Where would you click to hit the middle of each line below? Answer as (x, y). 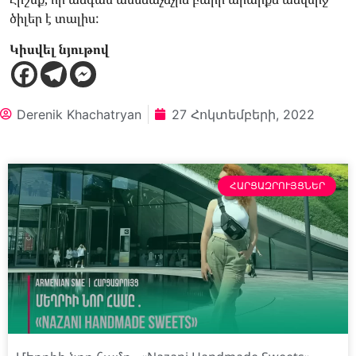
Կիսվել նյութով (59, 49)
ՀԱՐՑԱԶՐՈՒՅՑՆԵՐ (277, 185)
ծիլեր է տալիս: (54, 19)
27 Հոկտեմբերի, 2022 (243, 114)
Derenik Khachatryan (79, 114)
